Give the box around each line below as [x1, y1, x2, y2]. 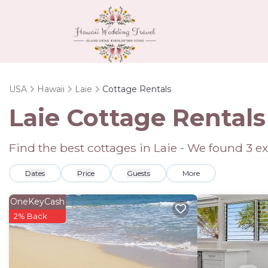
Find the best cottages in [9, 140, 154, 155]
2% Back [14, 211, 47, 221]
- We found [177, 140, 246, 155]
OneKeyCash [10, 196, 65, 207]
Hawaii [37, 83, 65, 95]
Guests [127, 168, 150, 178]
